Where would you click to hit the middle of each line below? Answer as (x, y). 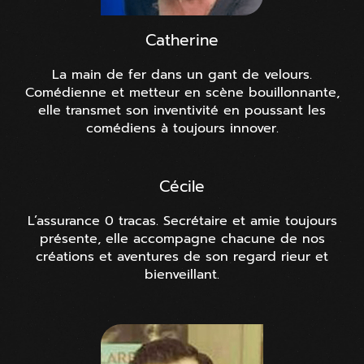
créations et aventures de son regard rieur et (182, 256)
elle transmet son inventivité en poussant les (182, 110)
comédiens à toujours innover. (182, 128)
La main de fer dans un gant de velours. (182, 74)
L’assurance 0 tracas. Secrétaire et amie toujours (182, 221)
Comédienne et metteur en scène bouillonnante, (182, 92)
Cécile (182, 186)
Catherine (182, 40)
